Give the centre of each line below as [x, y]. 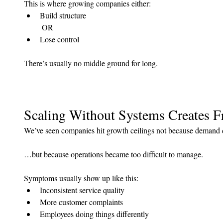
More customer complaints [81, 202]
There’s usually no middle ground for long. [91, 63]
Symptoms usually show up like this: [81, 178]
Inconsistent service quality [82, 190]
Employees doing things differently [94, 214]
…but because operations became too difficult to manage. [113, 154]
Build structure [63, 15]
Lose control [59, 39]
